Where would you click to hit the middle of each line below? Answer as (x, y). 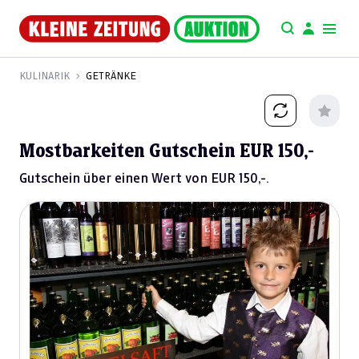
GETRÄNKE (111, 76)
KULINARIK (44, 76)
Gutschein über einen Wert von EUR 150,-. (144, 178)
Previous (69, 311)
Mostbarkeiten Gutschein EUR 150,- (167, 151)
